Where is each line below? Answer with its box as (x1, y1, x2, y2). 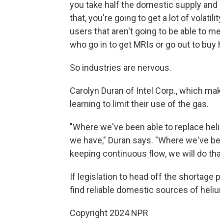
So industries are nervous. (70, 62, 171, 73)
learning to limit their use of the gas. (70, 99, 209, 109)
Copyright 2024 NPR (70, 208, 148, 218)
